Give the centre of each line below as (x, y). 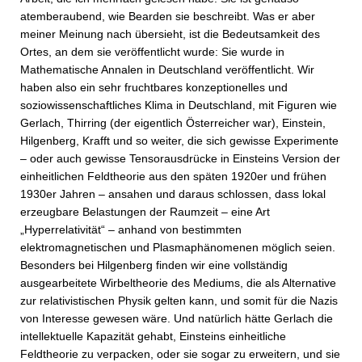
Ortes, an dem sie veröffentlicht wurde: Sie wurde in (152, 52)
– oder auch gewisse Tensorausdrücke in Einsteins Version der (180, 158)
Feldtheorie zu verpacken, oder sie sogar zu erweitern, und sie (180, 354)
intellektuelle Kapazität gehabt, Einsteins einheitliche (153, 336)
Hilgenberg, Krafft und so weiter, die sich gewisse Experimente (179, 141)
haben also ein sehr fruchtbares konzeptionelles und (154, 87)
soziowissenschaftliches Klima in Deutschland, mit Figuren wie (179, 105)
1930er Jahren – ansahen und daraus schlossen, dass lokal (173, 194)
